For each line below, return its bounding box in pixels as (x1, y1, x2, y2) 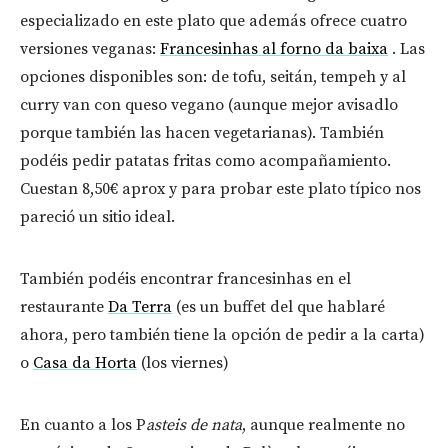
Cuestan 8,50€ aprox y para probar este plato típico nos (20, 179, 421, 200)
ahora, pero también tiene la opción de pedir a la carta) (20, 325, 425, 346)
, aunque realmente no (242, 415, 405, 436)
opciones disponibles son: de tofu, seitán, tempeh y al (20, 67, 406, 88)
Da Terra (108, 297, 172, 318)
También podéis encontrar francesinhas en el (20, 269, 351, 290)
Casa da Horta (33, 353, 137, 374)
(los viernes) (137, 353, 229, 374)
